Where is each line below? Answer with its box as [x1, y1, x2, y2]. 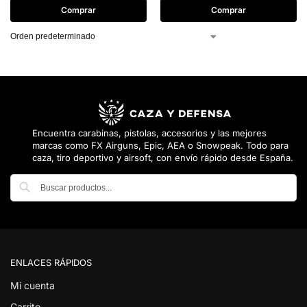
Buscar [265, 174, 293, 185]
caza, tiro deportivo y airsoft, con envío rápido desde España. [32, 151, 293, 163]
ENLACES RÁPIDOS [10, 257, 92, 269]
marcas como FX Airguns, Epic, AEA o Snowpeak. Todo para [32, 139, 288, 151]
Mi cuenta [10, 279, 55, 291]
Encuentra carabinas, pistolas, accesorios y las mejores [32, 127, 267, 138]
